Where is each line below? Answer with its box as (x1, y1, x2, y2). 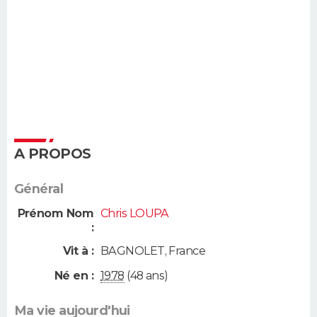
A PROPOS (14, 144, 91, 162)
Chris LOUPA (100, 206, 169, 220)
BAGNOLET (100, 244, 165, 258)
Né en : (54, 268, 93, 282)
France (168, 244, 206, 258)
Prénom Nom (17, 206, 93, 220)
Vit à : (62, 244, 93, 258)
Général (14, 180, 64, 197)
